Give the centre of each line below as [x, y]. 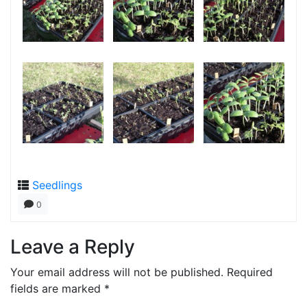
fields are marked [57, 288]
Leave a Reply [73, 246]
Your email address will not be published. [117, 272]
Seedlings [57, 185]
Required [250, 272]
